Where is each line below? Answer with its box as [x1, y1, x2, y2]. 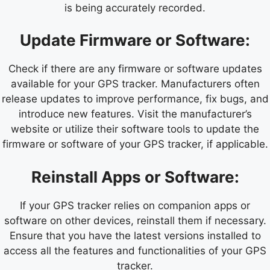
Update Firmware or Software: [20, 31, 250, 50]
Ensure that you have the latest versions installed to [9, 229, 261, 242]
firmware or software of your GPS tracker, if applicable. [2, 138, 268, 151]
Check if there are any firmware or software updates [8, 63, 262, 75]
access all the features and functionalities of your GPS [4, 244, 266, 257]
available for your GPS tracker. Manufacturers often [10, 78, 260, 90]
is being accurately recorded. [64, 1, 206, 14]
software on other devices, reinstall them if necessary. [4, 214, 266, 227]
